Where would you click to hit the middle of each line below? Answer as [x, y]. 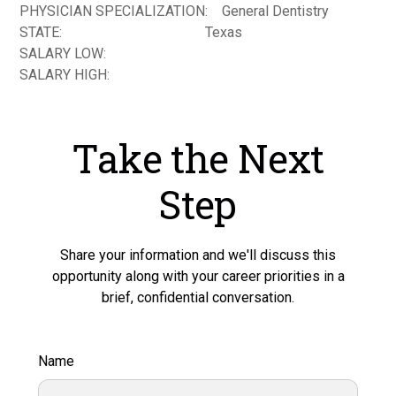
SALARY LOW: [63, 53]
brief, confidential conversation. [198, 297]
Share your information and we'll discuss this [198, 255]
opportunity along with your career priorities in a [198, 276]
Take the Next [198, 158]
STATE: [41, 32]
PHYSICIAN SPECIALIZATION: [114, 11]
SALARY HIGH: [65, 74]
